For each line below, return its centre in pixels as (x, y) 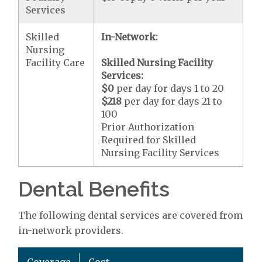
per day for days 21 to (172, 101)
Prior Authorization (148, 127)
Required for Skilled (149, 140)
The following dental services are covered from (131, 216)
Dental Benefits (94, 189)
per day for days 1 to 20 (169, 89)
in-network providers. (71, 231)
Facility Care (56, 63)
